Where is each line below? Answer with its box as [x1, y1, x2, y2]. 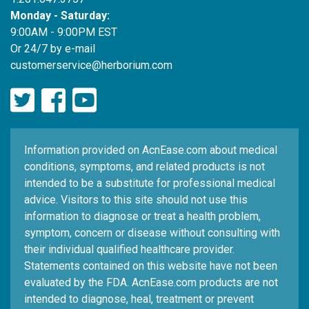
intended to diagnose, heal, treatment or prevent [24, 292, 254, 306]
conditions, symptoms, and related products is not [24, 160, 265, 173]
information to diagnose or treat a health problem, [24, 210, 261, 223]
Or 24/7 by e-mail [10, 42, 95, 55]
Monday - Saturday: [10, 9, 110, 22]
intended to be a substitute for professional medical [24, 177, 275, 190]
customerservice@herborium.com [10, 59, 172, 72]
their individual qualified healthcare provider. [24, 243, 235, 256]
